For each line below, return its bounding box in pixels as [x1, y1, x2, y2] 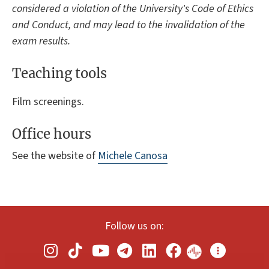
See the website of [12, 148, 98, 164]
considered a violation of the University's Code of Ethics [12, 1, 253, 17]
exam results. [12, 34, 70, 49]
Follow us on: [105, 219, 164, 234]
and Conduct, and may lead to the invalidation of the [12, 17, 245, 33]
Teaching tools [12, 65, 107, 82]
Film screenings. [12, 94, 84, 109]
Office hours [12, 125, 91, 143]
